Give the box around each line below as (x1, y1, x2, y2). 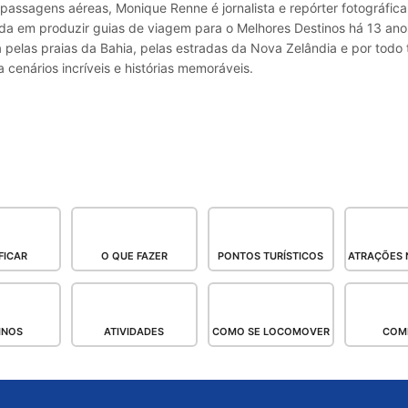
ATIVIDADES (104, 325, 165, 339)
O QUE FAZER (100, 250, 168, 263)
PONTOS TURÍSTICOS (218, 250, 324, 263)
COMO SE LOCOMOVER (211, 325, 330, 339)
